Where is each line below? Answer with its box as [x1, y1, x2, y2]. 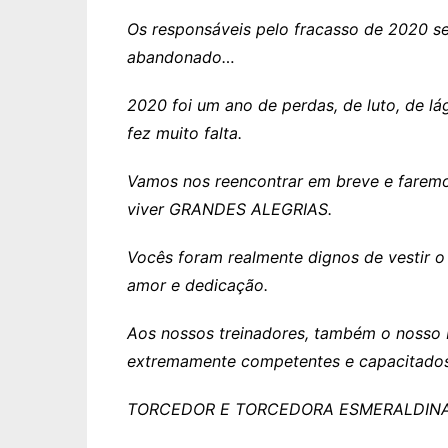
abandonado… [127, 47, 235, 67]
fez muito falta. [127, 123, 242, 143]
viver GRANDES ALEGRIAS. [127, 199, 332, 219]
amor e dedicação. [127, 275, 268, 295]
